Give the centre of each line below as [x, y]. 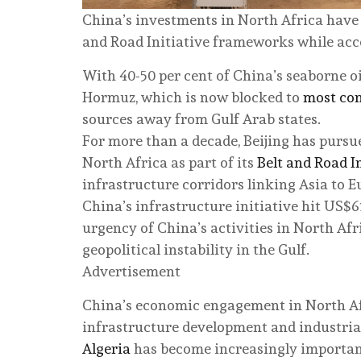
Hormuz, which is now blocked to [193, 97]
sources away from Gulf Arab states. [201, 118]
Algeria [106, 348]
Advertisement [131, 271]
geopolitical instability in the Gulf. [196, 249]
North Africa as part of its [170, 162]
